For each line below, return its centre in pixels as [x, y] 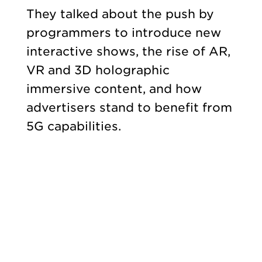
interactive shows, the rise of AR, [128, 52]
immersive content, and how [114, 89]
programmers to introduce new [123, 33]
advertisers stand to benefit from [129, 108]
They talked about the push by [120, 14]
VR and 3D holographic [98, 70]
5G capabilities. [73, 127]
